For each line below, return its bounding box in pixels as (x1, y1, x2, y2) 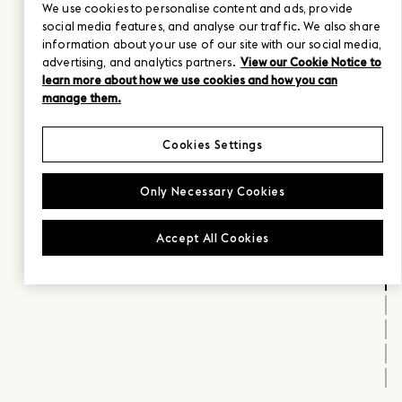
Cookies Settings (162, 137, 263, 153)
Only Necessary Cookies (140, 184, 285, 199)
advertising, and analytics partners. (42, 55, 236, 70)
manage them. (42, 91, 121, 106)
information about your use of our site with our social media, (42, 37, 381, 52)
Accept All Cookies (156, 231, 269, 246)
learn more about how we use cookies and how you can (42, 73, 337, 88)
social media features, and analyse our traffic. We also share (42, 19, 380, 34)
